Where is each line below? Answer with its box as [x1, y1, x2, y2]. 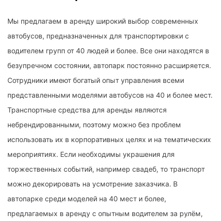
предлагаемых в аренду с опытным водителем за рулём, [7, 209, 203, 218]
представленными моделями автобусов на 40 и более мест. [7, 91, 213, 100]
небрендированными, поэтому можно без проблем [7, 120, 181, 129]
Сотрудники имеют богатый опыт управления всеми [7, 76, 184, 85]
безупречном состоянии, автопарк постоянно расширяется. [7, 61, 211, 70]
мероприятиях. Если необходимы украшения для [7, 150, 175, 159]
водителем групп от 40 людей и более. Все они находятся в [7, 46, 209, 55]
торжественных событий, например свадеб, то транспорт [7, 165, 205, 174]
